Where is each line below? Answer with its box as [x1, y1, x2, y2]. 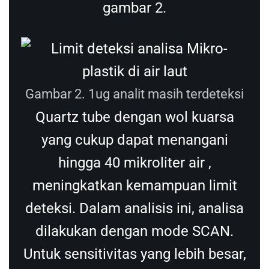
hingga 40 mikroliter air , [58, 154, 211, 171]
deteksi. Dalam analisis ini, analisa [25, 199, 244, 217]
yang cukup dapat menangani [41, 131, 228, 148]
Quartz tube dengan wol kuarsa [35, 108, 234, 125]
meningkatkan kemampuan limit [32, 177, 237, 194]
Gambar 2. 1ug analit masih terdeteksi [25, 86, 244, 101]
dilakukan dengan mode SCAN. [35, 222, 234, 240]
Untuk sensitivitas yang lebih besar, [23, 245, 246, 262]
